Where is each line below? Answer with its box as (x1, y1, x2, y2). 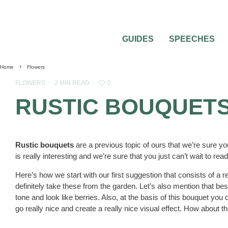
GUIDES (122, 35, 154, 43)
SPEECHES (169, 35, 215, 43)
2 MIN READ (54, 79, 90, 87)
